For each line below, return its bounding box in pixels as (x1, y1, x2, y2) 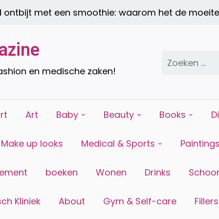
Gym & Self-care (103, 195, 176, 207)
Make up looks (1, 137, 63, 150)
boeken (45, 166, 78, 178)
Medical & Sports (81, 137, 155, 150)
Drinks (145, 166, 171, 178)
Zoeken (161, 50, 193, 63)
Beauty (104, 109, 134, 121)
